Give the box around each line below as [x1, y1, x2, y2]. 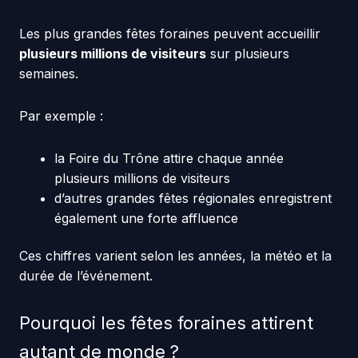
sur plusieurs [205, 46, 289, 62]
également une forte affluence [54, 210, 238, 226]
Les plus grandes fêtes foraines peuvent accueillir [18, 26, 320, 42]
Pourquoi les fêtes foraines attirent [18, 312, 313, 333]
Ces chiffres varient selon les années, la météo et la [18, 247, 332, 264]
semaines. [18, 66, 78, 82]
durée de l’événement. [18, 267, 153, 284]
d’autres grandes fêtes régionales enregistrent [54, 190, 332, 206]
